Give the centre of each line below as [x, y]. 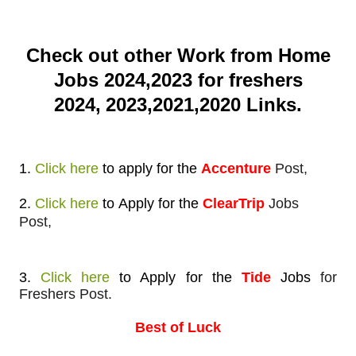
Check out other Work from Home [178, 55]
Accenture [238, 168]
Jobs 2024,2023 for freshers [178, 79]
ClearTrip [236, 203]
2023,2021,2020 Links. [204, 104]
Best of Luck [178, 327]
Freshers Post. [66, 294]
